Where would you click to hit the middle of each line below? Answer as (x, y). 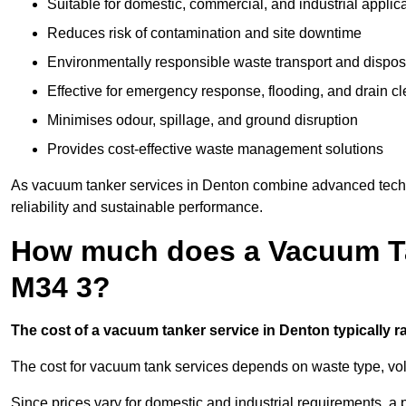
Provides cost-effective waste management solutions (215, 150)
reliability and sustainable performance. (137, 208)
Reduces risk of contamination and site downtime (204, 34)
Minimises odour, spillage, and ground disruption (203, 121)
